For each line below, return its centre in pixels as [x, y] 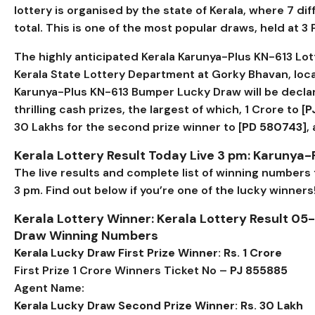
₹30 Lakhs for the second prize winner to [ [128, 127]
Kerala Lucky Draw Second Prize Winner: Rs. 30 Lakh [159, 305]
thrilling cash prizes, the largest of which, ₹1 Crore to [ [160, 109]
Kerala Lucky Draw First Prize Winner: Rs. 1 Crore [148, 252]
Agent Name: [52, 288]
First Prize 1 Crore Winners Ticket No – [122, 270]
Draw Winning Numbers [86, 235]
